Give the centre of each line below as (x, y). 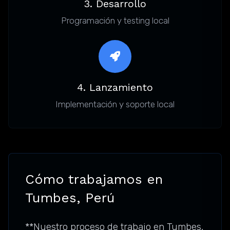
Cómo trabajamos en (94, 179)
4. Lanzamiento (115, 88)
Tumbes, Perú (70, 198)
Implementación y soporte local (115, 104)
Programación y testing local (115, 21)
